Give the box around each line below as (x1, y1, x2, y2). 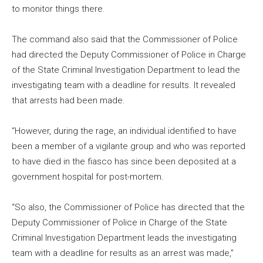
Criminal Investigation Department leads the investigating (12, 232, 237, 244)
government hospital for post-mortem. (12, 171, 164, 183)
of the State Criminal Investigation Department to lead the (12, 65, 240, 76)
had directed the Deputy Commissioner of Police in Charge (12, 49, 246, 60)
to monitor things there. (12, 4, 105, 15)
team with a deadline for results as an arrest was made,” (12, 248, 234, 259)
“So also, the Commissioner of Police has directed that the (12, 202, 245, 213)
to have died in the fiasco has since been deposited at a (12, 156, 236, 167)
